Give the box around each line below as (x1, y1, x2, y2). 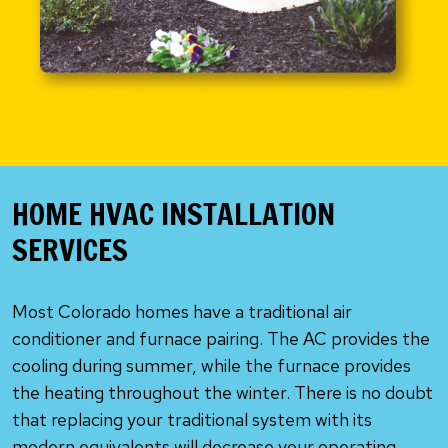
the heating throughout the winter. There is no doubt (12, 381, 433, 404)
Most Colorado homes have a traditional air (12, 300, 352, 323)
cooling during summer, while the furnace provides (12, 354, 411, 377)
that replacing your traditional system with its (12, 408, 372, 431)
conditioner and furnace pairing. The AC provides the (12, 327, 430, 350)
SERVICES (12, 228, 128, 271)
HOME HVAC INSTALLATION (12, 192, 335, 235)
